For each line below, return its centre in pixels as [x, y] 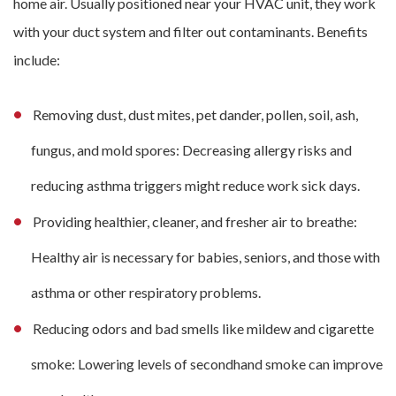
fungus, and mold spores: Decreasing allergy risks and [191, 150]
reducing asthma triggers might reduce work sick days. [195, 185]
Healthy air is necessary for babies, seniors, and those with [206, 257]
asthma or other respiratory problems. [146, 292]
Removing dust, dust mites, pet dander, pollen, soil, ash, [195, 114]
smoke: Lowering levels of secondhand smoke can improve [207, 364]
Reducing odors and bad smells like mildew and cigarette [203, 328]
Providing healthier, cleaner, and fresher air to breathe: [195, 221]
